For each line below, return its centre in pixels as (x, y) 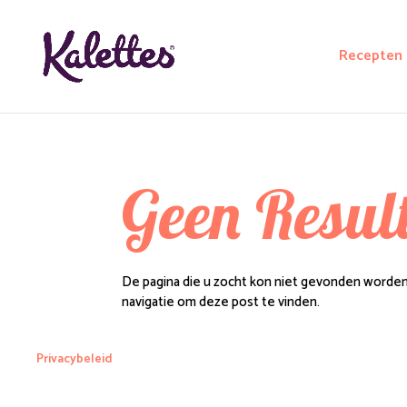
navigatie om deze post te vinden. (221, 302)
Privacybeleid (75, 359)
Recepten (371, 56)
